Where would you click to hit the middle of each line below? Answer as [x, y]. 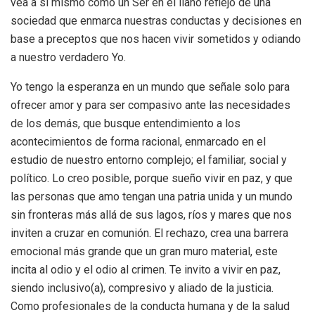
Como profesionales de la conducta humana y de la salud [150, 307]
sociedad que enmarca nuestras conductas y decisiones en [156, 21]
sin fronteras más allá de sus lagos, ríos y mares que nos [151, 215]
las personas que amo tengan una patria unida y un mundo [152, 197]
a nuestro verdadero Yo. [68, 58]
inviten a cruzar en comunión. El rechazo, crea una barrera [149, 233]
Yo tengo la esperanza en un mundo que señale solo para [150, 87]
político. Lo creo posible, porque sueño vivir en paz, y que [152, 179]
